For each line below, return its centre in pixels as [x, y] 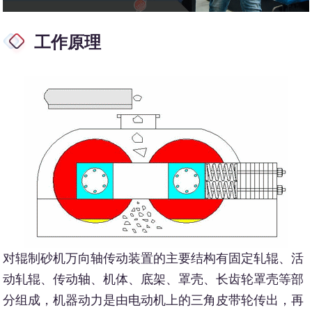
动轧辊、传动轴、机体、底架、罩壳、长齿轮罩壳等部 [154, 280]
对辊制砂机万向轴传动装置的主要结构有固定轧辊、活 [154, 259]
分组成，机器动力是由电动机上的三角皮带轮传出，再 [154, 301]
